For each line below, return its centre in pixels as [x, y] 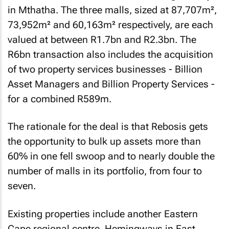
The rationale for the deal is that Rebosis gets [108, 127]
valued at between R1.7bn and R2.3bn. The [102, 39]
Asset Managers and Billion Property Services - [111, 84]
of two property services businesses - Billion [105, 69]
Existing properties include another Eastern [103, 214]
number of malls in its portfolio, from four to [105, 171]
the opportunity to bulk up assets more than [104, 141]
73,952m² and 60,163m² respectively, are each [110, 25]
